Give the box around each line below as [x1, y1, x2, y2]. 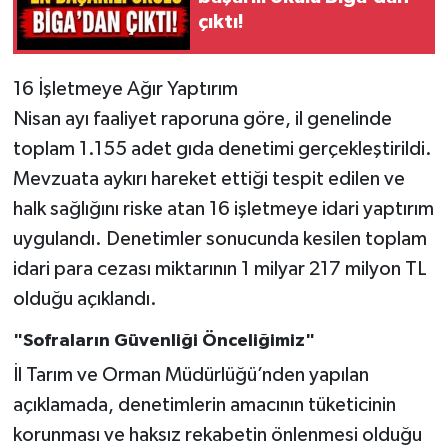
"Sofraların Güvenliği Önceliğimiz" [12, 331, 315, 350]
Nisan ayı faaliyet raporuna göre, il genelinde [12, 108, 392, 129]
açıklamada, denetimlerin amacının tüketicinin [12, 395, 396, 416]
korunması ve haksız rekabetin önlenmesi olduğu [12, 425, 422, 446]
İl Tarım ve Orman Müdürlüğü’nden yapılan [12, 365, 369, 386]
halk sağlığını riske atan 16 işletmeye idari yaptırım [12, 198, 434, 219]
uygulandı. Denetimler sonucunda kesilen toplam [12, 228, 427, 249]
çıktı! [198, 12, 244, 33]
